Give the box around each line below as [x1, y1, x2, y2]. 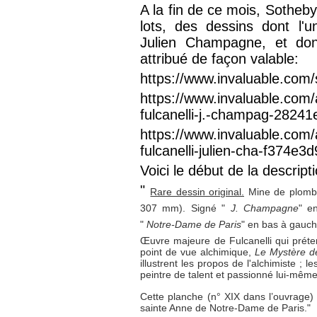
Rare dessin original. [150, 185, 245, 197]
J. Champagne [230, 202, 299, 214]
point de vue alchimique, [140, 246, 251, 258]
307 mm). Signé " [140, 202, 226, 214]
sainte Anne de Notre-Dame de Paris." [140, 301, 314, 313]
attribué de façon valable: [140, 50, 299, 67]
